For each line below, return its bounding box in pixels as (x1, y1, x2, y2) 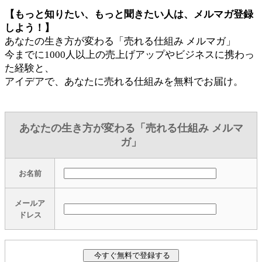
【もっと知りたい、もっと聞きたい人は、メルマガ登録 (5, 8, 253, 20)
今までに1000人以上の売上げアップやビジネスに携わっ (5, 49, 254, 60)
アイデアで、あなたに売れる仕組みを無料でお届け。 (5, 75, 243, 87)
